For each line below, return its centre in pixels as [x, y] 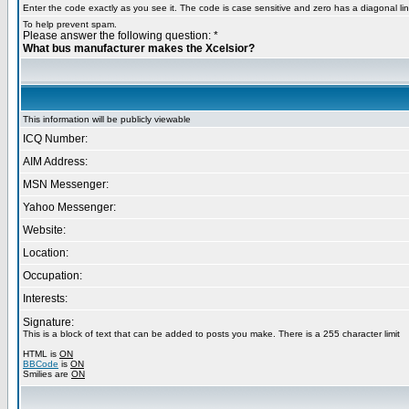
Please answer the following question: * [121, 36]
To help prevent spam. [70, 24]
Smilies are [47, 374]
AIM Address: [55, 162]
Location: [46, 253]
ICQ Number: [55, 139]
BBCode [41, 364]
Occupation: [52, 276]
